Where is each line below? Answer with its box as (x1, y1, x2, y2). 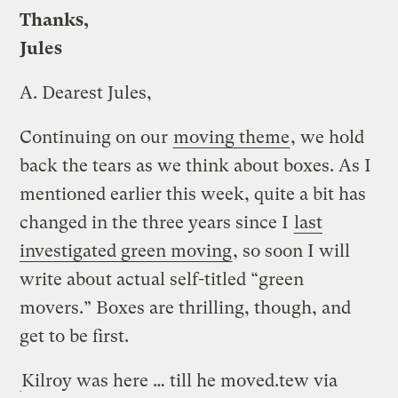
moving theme (173, 126, 291, 147)
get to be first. (20, 325, 130, 346)
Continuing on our (20, 126, 173, 147)
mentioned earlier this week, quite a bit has (20, 183, 367, 204)
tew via (279, 370, 338, 391)
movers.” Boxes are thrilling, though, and (20, 297, 352, 318)
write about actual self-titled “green (20, 268, 305, 290)
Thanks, (20, 9, 90, 30)
